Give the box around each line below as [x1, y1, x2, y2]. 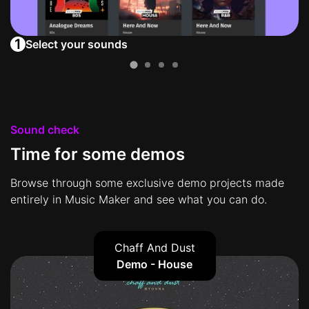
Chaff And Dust [114, 241, 195, 255]
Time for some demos [10, 144, 185, 165]
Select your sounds [26, 37, 128, 52]
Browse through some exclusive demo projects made [10, 176, 284, 190]
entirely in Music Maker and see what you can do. [10, 192, 267, 207]
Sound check [10, 123, 79, 137]
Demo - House [117, 257, 192, 272]
